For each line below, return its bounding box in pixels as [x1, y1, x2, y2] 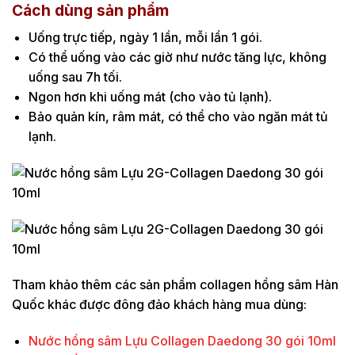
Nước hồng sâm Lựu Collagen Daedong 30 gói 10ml [28, 333, 336, 349]
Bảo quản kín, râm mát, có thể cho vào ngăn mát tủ [28, 109, 328, 125]
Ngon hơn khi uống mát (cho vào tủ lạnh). [28, 89, 272, 105]
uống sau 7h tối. [28, 69, 122, 86]
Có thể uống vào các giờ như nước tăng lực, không [28, 49, 326, 66]
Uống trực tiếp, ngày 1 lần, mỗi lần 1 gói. [28, 29, 262, 46]
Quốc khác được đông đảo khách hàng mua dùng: [12, 296, 307, 313]
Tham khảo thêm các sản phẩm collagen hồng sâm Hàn [12, 277, 338, 293]
